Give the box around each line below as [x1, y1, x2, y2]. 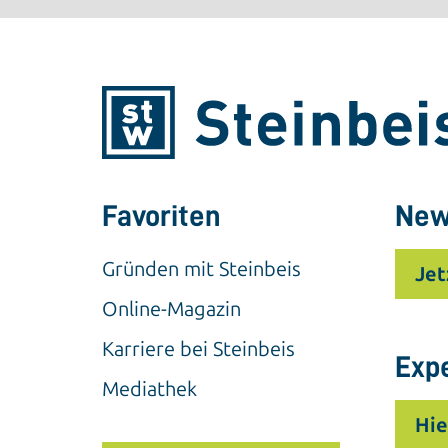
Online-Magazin [102, 296, 241, 321]
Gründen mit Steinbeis [102, 256, 301, 281]
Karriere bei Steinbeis [102, 336, 295, 361]
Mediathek [102, 376, 197, 401]
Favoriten [102, 200, 221, 231]
